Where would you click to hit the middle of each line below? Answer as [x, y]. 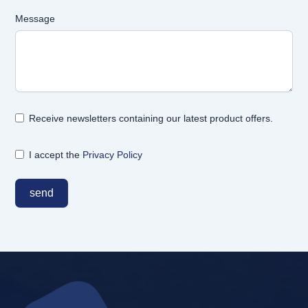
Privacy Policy [112, 154]
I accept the [55, 154]
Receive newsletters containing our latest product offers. [151, 118]
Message [35, 18]
